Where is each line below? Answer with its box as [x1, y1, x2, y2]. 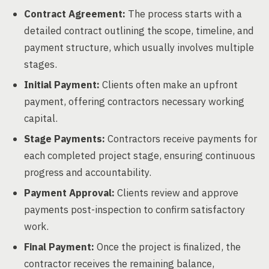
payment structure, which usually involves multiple [24, 41, 254, 54]
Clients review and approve [115, 186, 238, 199]
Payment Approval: [24, 186, 115, 199]
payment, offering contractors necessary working [24, 95, 244, 108]
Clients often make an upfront [100, 78, 238, 91]
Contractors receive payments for [105, 132, 257, 145]
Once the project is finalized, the [94, 240, 241, 253]
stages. [24, 58, 57, 71]
